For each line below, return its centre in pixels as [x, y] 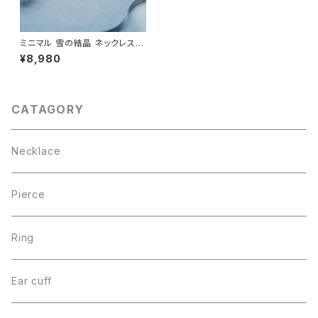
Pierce [28, 194]
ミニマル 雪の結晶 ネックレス [78, 43]
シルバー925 [46, 53]
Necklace [36, 150]
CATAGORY [48, 109]
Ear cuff [32, 280]
